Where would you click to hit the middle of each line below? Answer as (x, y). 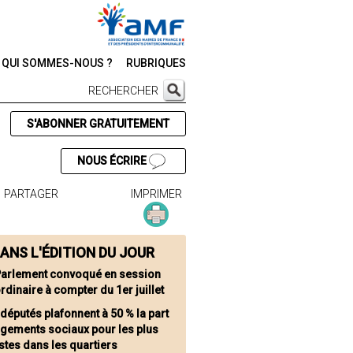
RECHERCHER (123, 91)
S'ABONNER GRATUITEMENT (98, 124)
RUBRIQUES (156, 63)
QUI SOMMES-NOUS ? (57, 63)
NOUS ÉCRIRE (113, 161)
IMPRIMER (156, 194)
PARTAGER (32, 194)
